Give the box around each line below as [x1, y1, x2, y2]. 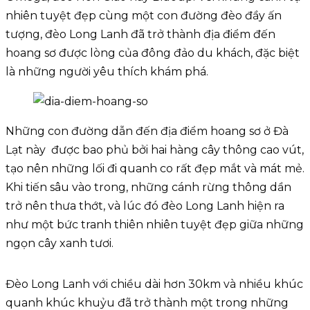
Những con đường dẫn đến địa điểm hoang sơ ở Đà [6, 125, 289, 138]
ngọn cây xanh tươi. [6, 237, 113, 250]
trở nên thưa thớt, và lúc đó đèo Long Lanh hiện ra [6, 199, 284, 213]
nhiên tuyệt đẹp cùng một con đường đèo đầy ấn [6, 9, 282, 23]
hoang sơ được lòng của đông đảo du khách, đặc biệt [6, 46, 300, 60]
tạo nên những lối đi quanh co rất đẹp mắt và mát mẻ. [6, 162, 304, 176]
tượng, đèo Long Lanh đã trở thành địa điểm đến [6, 28, 275, 42]
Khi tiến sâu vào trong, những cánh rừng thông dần [6, 181, 291, 194]
